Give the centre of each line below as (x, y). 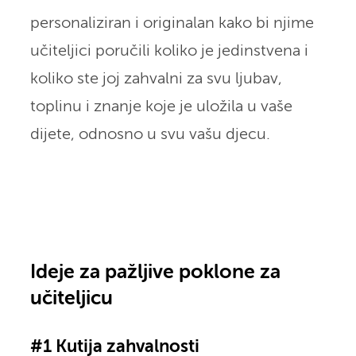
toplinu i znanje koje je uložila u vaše (161, 106)
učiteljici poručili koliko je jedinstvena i (169, 51)
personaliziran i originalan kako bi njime (172, 23)
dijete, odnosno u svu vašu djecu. (150, 134)
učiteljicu (71, 299)
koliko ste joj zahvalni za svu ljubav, (156, 79)
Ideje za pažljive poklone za (155, 273)
